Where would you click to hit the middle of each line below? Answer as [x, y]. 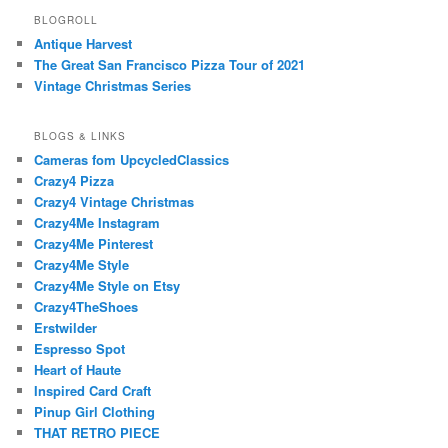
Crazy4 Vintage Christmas [114, 201]
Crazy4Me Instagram [97, 222]
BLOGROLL [66, 20]
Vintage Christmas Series [113, 86]
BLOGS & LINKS [80, 135]
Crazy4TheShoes [86, 306]
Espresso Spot [80, 348]
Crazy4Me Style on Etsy [107, 285]
